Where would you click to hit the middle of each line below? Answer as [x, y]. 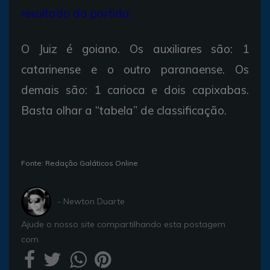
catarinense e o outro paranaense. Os [135, 69]
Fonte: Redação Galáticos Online [80, 163]
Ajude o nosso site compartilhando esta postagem [123, 224]
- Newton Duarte [91, 202]
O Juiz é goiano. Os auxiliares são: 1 [135, 49]
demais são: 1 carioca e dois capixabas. [135, 89]
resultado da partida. [77, 13]
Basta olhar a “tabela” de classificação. [124, 110]
